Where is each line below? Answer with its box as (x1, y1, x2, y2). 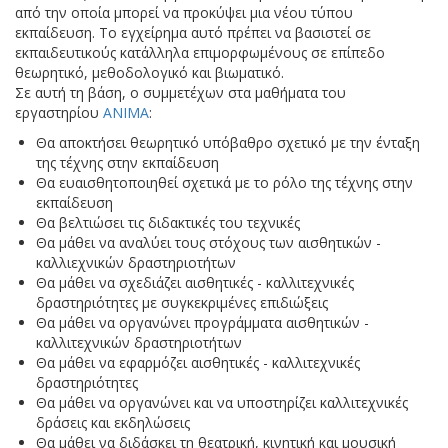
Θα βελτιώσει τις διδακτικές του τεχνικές (36, 213, 300, 232)
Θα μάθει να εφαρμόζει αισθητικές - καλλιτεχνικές (36, 353, 360, 372)
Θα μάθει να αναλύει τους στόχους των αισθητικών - (36, 233, 381, 252)
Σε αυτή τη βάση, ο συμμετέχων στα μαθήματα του (15, 83, 346, 102)
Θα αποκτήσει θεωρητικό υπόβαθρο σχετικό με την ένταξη (36, 133, 420, 152)
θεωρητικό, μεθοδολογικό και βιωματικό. (15, 63, 284, 82)
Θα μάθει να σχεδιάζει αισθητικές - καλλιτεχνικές (36, 273, 354, 292)
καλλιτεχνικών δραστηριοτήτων (36, 333, 242, 352)
